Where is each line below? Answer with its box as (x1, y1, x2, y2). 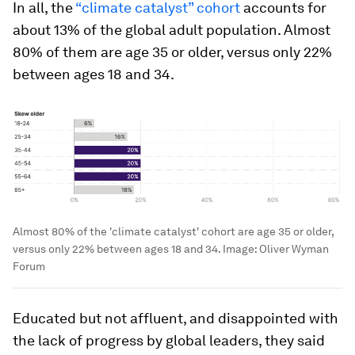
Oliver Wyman (259, 242, 329, 255)
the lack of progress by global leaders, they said (13, 331, 325, 349)
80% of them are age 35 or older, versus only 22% (13, 44, 332, 60)
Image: (220, 242, 259, 255)
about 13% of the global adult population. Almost (13, 21, 330, 38)
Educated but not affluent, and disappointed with (13, 309, 338, 326)
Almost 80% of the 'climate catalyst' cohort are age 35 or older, (13, 224, 334, 238)
